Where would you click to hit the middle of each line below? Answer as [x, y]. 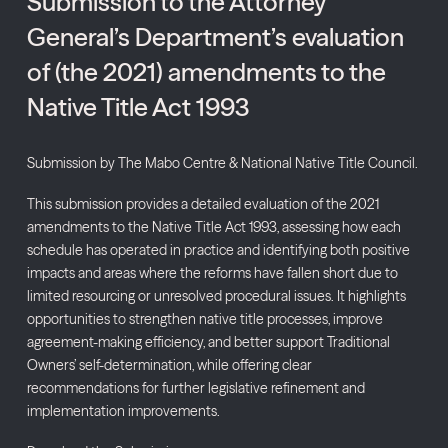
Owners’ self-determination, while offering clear [169, 365]
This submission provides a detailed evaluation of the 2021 [202, 204]
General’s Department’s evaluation [215, 36]
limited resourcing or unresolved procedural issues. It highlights [216, 296]
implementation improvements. [123, 411]
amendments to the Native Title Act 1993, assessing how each [213, 227]
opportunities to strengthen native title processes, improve [204, 319]
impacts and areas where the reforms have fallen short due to [212, 273]
